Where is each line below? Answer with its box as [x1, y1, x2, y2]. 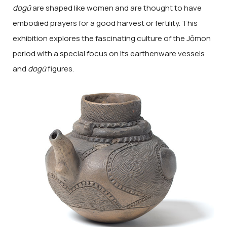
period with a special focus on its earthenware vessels [13, 48, 205, 59]
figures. [46, 63, 74, 74]
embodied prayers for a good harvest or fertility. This [13, 18, 198, 29]
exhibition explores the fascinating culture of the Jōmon [13, 33, 211, 44]
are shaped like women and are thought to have [31, 3, 202, 14]
